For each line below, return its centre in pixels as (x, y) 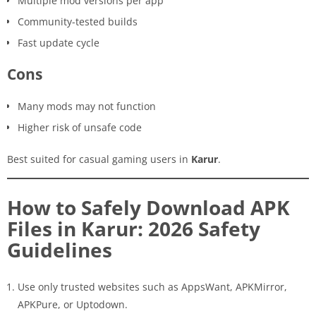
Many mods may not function (87, 106)
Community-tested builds (78, 21)
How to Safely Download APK (148, 207)
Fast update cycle (59, 42)
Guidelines (60, 249)
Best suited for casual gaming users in (99, 159)
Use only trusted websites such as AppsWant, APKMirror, (152, 286)
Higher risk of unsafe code (80, 127)
